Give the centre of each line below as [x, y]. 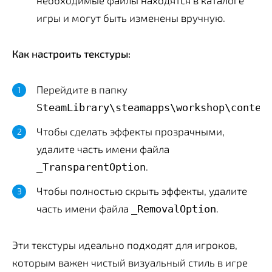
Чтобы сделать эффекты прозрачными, [131, 131]
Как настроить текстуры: [71, 53]
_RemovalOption [174, 209]
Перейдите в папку [82, 89]
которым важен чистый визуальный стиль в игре [130, 262]
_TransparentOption [91, 167]
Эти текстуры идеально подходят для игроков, [125, 244]
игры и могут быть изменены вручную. [131, 17]
